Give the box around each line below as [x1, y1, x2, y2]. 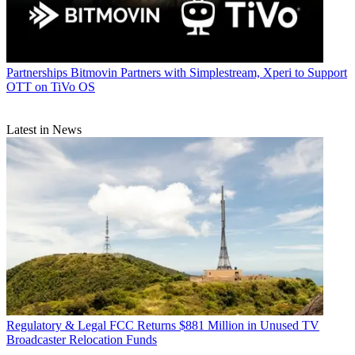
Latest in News [6, 123, 82, 137]
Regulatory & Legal [6, 318, 106, 332]
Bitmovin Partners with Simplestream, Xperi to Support [71, 66, 347, 80]
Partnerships [6, 66, 67, 80]
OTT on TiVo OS [6, 80, 95, 94]
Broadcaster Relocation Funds [6, 332, 157, 346]
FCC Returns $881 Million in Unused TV [109, 318, 319, 332]
